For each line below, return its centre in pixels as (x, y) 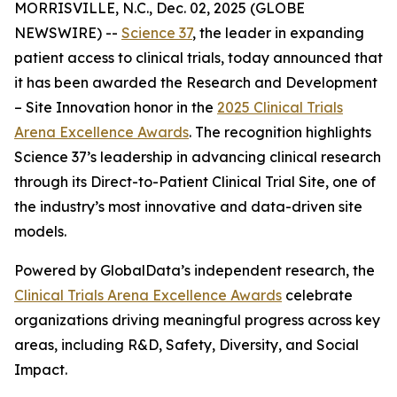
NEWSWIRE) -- (68, 33)
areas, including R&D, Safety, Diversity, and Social (187, 345)
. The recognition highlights (280, 132)
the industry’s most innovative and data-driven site (188, 206)
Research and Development (282, 82)
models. (40, 231)
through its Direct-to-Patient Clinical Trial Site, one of (195, 182)
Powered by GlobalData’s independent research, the (195, 270)
